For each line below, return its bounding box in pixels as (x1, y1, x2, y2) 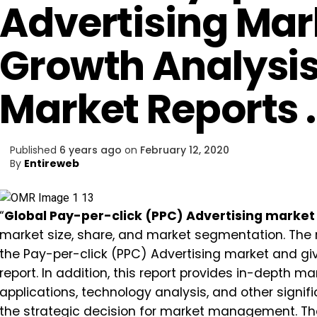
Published (10, 143, 57, 157)
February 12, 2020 (140, 143, 229, 157)
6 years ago (59, 143, 122, 157)
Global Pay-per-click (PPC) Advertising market (4, 207, 315, 224)
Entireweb (24, 156, 79, 171)
